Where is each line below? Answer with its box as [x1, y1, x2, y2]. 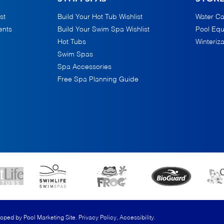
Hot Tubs [57, 38, 86, 45]
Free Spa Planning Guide [57, 76, 139, 83]
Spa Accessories [57, 63, 112, 70]
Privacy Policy [78, 215, 116, 221]
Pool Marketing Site [23, 215, 75, 221]
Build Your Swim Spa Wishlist [57, 26, 150, 33]
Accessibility [119, 215, 154, 221]
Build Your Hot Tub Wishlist [57, 13, 143, 20]
